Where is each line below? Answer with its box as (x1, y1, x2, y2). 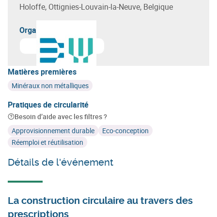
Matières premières (8, 66, 77, 77)
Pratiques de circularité (8, 99, 89, 110)
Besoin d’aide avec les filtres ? (15, 111, 107, 121)
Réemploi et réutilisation (12, 137, 83, 147)
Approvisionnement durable (12, 125, 94, 135)
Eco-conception (102, 125, 149, 135)
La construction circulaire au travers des (8, 195, 193, 206)
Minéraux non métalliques (12, 80, 89, 90)
